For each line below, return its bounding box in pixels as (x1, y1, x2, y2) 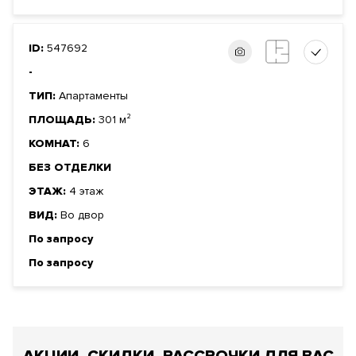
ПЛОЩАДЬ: (29, 113, 99, 127)
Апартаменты (59, 89, 128, 103)
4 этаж (69, 184, 103, 199)
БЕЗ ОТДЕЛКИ (29, 161, 111, 175)
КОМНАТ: (29, 137, 83, 151)
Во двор (60, 208, 104, 222)
